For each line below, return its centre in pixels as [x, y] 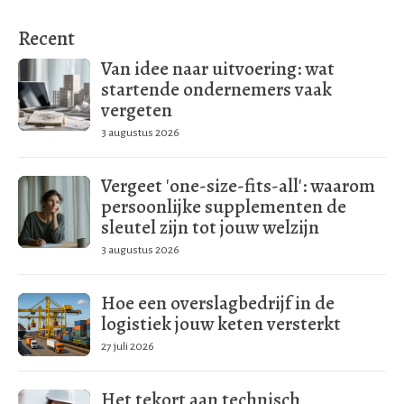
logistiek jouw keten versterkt [221, 324]
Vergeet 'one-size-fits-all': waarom [238, 186]
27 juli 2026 [128, 347]
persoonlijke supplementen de [224, 207]
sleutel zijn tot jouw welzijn [210, 228]
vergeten [137, 110]
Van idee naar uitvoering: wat [218, 69]
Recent [46, 38]
